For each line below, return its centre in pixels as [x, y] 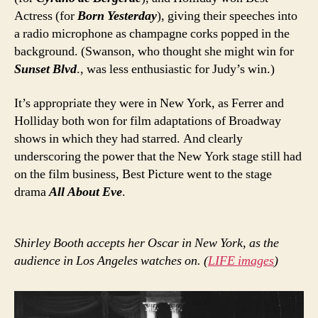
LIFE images [241, 261]
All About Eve [86, 192]
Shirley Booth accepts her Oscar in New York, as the [147, 243]
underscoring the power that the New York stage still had [158, 156]
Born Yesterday [117, 16]
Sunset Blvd [45, 70]
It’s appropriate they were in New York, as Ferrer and [149, 103]
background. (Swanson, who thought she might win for [154, 52]
